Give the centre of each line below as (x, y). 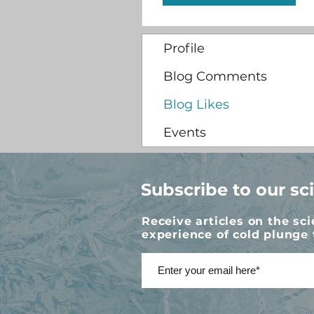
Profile (184, 49)
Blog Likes (196, 105)
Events (185, 133)
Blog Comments (215, 77)
